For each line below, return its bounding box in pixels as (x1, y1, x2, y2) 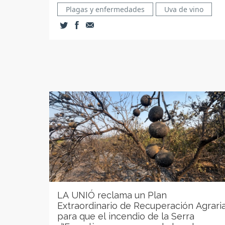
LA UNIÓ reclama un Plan (57, 190, 167, 200)
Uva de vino (164, 5, 203, 14)
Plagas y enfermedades (66, 5, 145, 14)
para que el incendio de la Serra (57, 211, 194, 221)
